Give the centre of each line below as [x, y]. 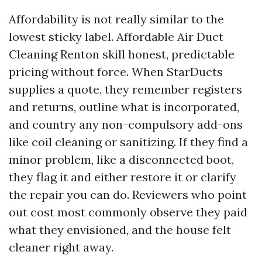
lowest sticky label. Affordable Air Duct [116, 37]
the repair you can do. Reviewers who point [128, 194]
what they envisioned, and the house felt [120, 230]
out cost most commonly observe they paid [128, 212]
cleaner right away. [61, 247]
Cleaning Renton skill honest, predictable [122, 54]
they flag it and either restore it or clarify [123, 177]
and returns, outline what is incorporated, [124, 107]
